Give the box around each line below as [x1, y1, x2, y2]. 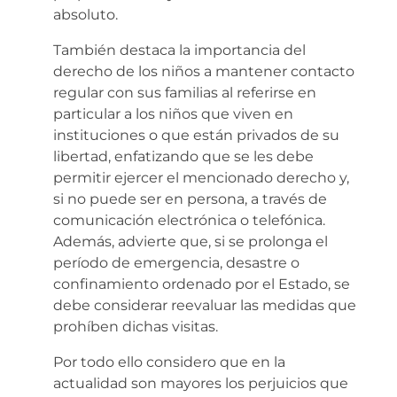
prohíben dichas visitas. [53, 317, 218, 335]
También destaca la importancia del [53, 41, 306, 58]
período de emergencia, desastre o [53, 253, 300, 271]
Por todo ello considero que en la [53, 353, 285, 370]
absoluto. [53, 5, 118, 23]
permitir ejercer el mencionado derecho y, [53, 168, 349, 186]
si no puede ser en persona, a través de [53, 190, 327, 207]
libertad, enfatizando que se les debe [53, 147, 314, 165]
